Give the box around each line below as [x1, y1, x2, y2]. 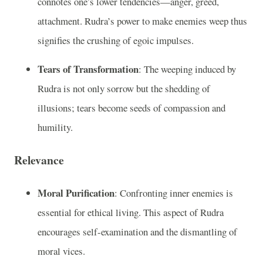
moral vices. [38, 244, 85, 258]
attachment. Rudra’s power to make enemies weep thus [38, 14, 247, 28]
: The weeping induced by [139, 62, 236, 76]
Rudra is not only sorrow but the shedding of [38, 82, 210, 96]
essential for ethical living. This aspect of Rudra [38, 205, 224, 219]
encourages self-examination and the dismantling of [38, 224, 237, 238]
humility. [38, 120, 73, 134]
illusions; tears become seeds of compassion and [38, 101, 225, 115]
